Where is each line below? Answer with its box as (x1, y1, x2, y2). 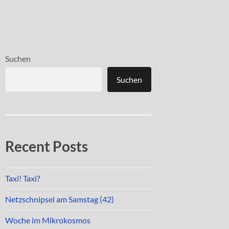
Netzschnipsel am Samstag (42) (5, 194, 114, 204)
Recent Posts (5, 137, 88, 155)
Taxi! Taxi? (5, 173, 40, 183)
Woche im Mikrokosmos (5, 215, 90, 225)
